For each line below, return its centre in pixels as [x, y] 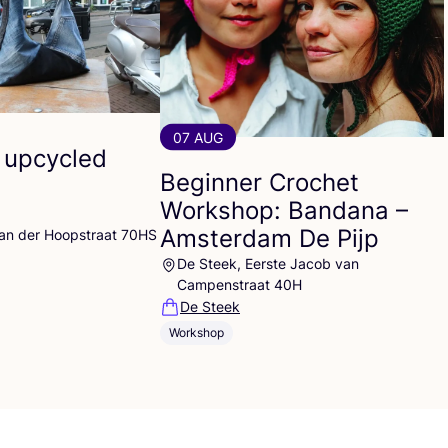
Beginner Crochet [259, 182]
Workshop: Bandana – [284, 210]
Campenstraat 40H [240, 284]
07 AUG [198, 137]
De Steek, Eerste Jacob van [268, 263]
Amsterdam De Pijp [269, 238]
